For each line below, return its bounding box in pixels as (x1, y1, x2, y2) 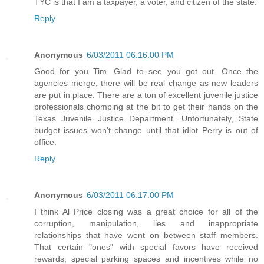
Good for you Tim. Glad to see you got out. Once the (34, 67, 258, 77)
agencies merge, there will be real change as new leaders (34, 78, 258, 88)
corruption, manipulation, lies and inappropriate (34, 219, 258, 229)
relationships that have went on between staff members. (34, 230, 258, 240)
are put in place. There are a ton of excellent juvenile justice (34, 90, 258, 100)
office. (34, 137, 57, 147)
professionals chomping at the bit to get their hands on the (34, 102, 258, 112)
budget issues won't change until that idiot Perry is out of (34, 126, 258, 136)
